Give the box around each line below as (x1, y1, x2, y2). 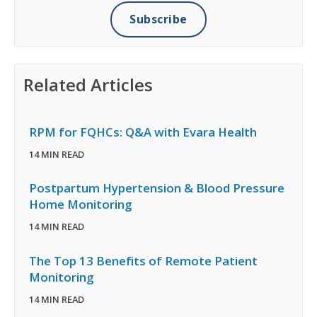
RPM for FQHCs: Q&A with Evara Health (29, 123, 257, 140)
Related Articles (23, 73, 153, 97)
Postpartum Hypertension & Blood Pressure (29, 180, 284, 197)
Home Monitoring (29, 196, 132, 213)
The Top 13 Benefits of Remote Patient (29, 252, 258, 269)
